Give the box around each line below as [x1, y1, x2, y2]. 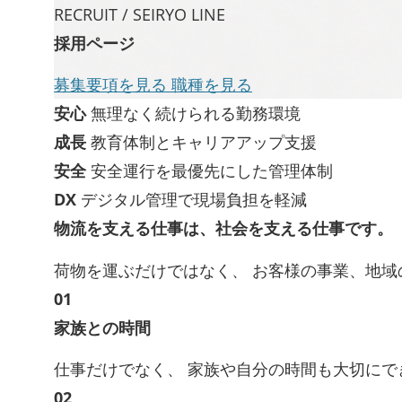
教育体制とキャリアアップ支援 [91, 131, 317, 153]
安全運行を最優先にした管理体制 [91, 160, 333, 182]
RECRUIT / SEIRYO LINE [54, 4, 225, 25]
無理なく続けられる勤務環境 [91, 102, 301, 125]
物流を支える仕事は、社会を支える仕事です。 [54, 217, 393, 240]
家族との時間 [54, 316, 151, 338]
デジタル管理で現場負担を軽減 [81, 188, 307, 211]
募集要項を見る [54, 74, 171, 96]
